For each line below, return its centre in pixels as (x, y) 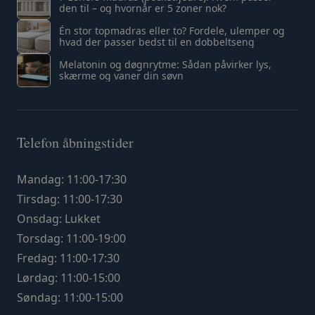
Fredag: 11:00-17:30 (68, 258)
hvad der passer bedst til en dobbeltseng (157, 42)
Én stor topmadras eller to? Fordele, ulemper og (172, 31)
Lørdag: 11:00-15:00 (69, 278)
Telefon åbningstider (75, 142)
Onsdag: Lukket (59, 219)
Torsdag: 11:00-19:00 (71, 238)
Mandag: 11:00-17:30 (72, 179)
